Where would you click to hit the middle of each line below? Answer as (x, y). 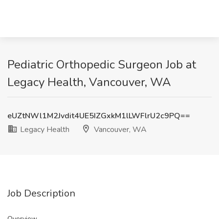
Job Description (41, 193)
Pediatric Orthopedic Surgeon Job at (102, 65)
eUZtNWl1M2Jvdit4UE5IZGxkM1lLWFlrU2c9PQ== (99, 116)
